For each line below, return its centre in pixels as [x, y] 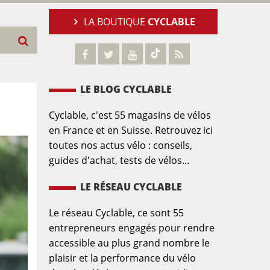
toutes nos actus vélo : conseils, [121, 145]
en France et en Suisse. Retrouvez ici [131, 130]
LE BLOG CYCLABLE [126, 89]
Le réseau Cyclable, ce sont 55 [116, 213]
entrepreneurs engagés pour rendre [132, 228]
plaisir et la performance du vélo [122, 258]
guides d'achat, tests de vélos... [119, 160]
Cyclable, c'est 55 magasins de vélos [130, 115]
